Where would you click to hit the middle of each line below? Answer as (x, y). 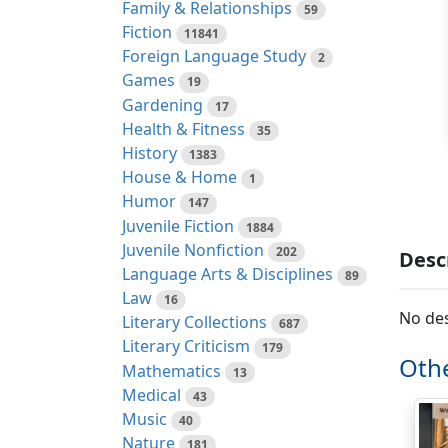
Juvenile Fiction (178, 225)
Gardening (162, 104)
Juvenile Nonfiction (193, 249)
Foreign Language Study (214, 56)
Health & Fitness (183, 128)
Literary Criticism (186, 346)
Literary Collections (194, 322)
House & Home (179, 177)
